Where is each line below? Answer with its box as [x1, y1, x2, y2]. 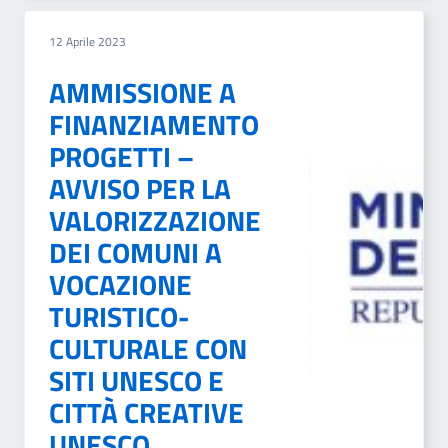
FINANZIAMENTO [49, 103, 259, 146]
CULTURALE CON [49, 327, 247, 370]
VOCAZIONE [49, 263, 192, 306]
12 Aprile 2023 [49, 32, 126, 51]
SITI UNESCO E [49, 359, 224, 402]
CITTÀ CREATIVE [49, 391, 244, 434]
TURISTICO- [49, 295, 189, 338]
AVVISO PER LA [49, 167, 231, 210]
